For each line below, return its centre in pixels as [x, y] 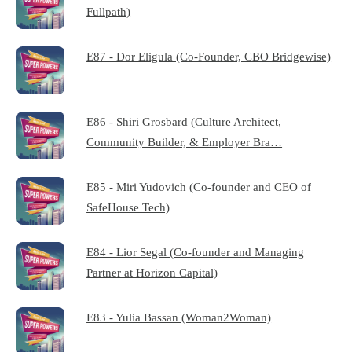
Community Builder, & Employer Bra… [185, 142]
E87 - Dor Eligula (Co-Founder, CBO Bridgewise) [209, 57]
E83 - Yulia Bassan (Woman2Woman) [179, 317]
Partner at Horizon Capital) [152, 273]
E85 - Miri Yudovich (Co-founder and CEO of [199, 187]
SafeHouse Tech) [128, 207]
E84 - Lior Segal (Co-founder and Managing [196, 252]
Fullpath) [109, 12]
